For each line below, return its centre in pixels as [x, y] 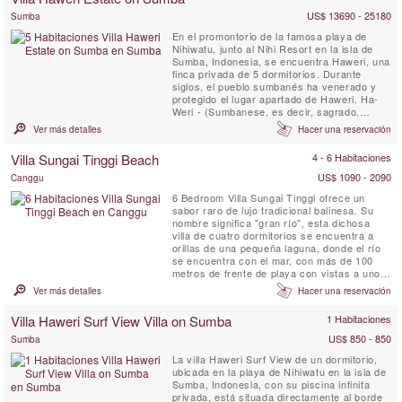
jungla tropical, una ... [224, 175]
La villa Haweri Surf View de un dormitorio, [275, 359]
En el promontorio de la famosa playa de [269, 36]
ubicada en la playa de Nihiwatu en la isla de [279, 372]
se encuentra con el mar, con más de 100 [272, 261]
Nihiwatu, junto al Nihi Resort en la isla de [272, 49]
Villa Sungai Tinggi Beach [85, 160]
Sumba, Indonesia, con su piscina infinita [271, 385]
